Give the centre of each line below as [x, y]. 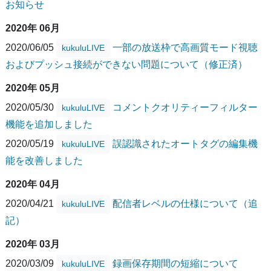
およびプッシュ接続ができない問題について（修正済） [126, 65]
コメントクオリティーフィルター [185, 107]
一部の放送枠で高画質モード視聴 [185, 47]
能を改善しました [44, 161]
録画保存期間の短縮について [175, 263]
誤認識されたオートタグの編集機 [185, 143]
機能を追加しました [49, 125]
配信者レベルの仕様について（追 [185, 203]
